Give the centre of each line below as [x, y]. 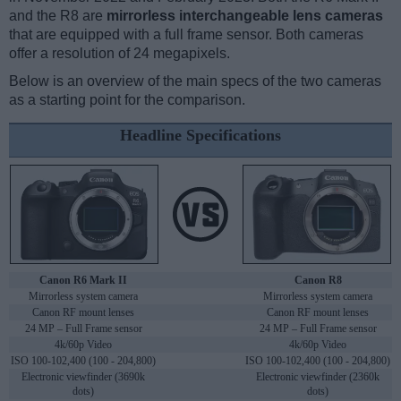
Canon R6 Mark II [83, 281]
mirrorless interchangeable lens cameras [245, 16]
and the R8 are [58, 16]
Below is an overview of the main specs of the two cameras [195, 81]
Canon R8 [318, 281]
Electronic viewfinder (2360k [318, 377]
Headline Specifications [200, 136]
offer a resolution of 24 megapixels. [119, 54]
